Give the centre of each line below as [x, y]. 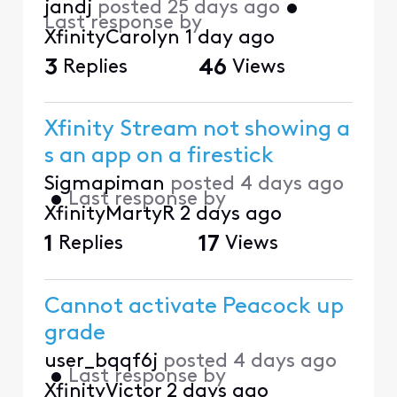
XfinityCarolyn [112, 39]
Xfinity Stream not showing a [197, 130]
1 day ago [230, 39]
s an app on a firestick [159, 157]
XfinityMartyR [109, 215]
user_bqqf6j [101, 362]
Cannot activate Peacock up [194, 307]
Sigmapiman [104, 185]
